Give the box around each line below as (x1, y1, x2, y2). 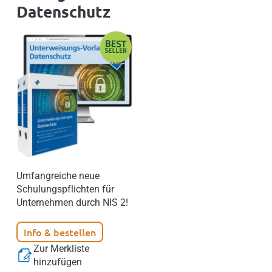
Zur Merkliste (33, 243, 90, 255)
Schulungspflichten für (16, 183, 114, 195)
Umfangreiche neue (16, 170, 100, 182)
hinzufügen (33, 256, 83, 268)
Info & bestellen (24, 225, 96, 239)
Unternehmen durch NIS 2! (16, 197, 128, 209)
